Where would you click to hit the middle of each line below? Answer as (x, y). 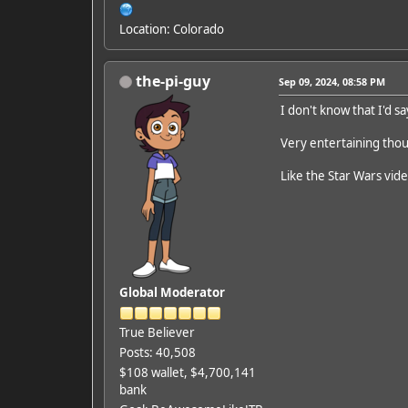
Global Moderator (172, 292)
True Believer (157, 332)
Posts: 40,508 (157, 352)
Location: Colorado (171, 29)
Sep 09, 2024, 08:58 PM (331, 81)
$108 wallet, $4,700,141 (187, 372)
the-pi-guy (173, 81)
